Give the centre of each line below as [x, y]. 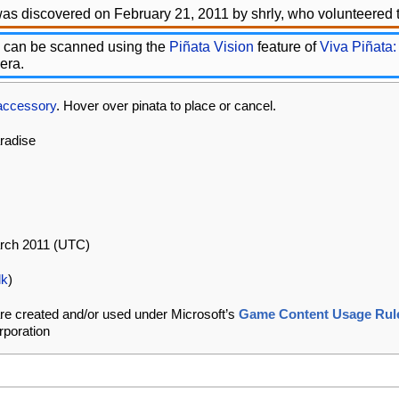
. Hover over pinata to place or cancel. [166, 105]
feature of [287, 47]
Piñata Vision [212, 47]
